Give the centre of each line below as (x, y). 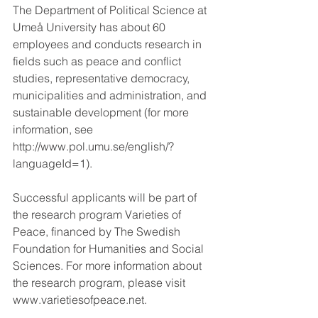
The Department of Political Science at (111, 10)
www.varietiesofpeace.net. (80, 300)
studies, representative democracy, (103, 78)
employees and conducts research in (109, 44)
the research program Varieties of (98, 215)
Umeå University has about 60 (91, 27)
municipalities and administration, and (111, 95)
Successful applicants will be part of (106, 198)
